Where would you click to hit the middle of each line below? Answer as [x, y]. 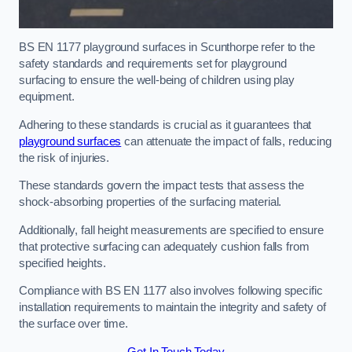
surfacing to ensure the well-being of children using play [157, 81]
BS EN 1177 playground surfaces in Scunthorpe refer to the [167, 48]
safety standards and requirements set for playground [153, 64]
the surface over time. [73, 324]
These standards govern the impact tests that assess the [162, 186]
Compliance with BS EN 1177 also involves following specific [171, 291]
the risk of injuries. [66, 158]
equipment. [47, 97]
